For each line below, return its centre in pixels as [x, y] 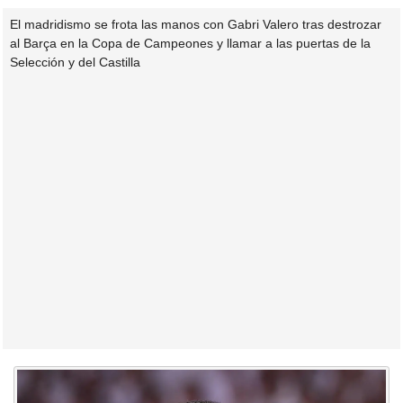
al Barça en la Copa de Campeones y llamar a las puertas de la [190, 43]
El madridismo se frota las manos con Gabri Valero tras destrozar [196, 24]
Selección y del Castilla [75, 62]
